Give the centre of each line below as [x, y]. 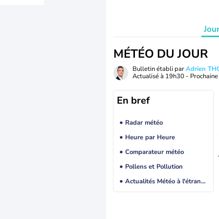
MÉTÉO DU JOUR [161, 54]
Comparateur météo [154, 152]
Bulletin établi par [159, 69]
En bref [133, 100]
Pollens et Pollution [154, 167]
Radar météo [144, 123]
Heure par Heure [150, 138]
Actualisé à [149, 76]
